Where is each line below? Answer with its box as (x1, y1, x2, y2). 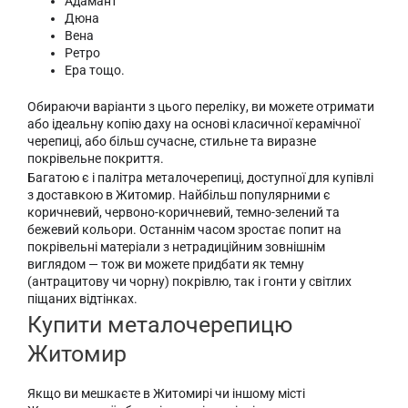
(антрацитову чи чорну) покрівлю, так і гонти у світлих (27, 274, 352, 290)
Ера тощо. (65, 63, 126, 78)
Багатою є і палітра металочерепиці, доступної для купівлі (27, 170, 373, 186)
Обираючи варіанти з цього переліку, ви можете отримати (27, 98, 374, 114)
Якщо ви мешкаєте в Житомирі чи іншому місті (27, 385, 305, 401)
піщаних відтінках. (27, 291, 138, 307)
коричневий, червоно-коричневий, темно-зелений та (27, 205, 340, 220)
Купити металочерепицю (27, 311, 292, 339)
